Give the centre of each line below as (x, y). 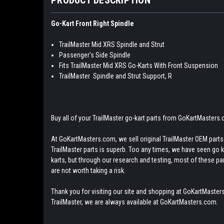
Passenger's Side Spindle (95, 55)
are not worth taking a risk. (89, 170)
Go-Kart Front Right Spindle (92, 23)
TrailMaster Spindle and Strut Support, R (116, 76)
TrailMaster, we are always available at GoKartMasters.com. (134, 202)
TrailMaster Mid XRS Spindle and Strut (112, 44)
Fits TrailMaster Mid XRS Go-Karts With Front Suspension (139, 65)
